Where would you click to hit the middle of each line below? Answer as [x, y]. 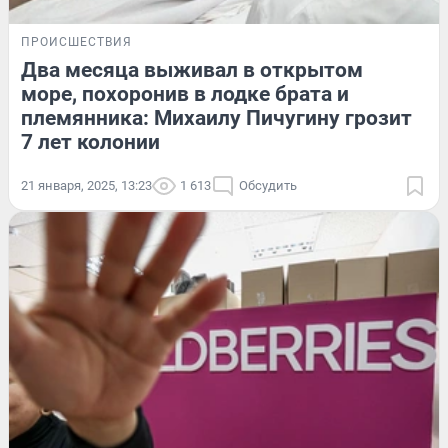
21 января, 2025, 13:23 [86, 185]
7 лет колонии [90, 141]
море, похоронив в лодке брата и [185, 93]
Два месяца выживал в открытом [192, 69]
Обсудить [268, 185]
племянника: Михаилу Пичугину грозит [216, 117]
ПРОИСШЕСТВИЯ [76, 41]
